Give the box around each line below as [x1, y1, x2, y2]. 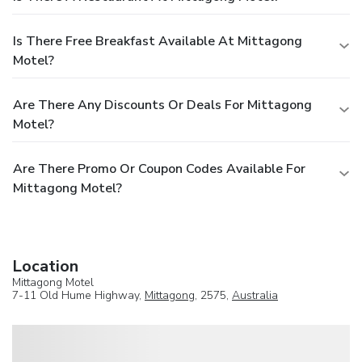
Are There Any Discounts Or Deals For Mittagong [13, 96, 312, 115]
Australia [232, 288, 278, 304]
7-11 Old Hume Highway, [12, 288, 145, 304]
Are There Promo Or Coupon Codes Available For [13, 160, 305, 179]
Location [12, 255, 78, 278]
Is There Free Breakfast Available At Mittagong [13, 32, 302, 51]
